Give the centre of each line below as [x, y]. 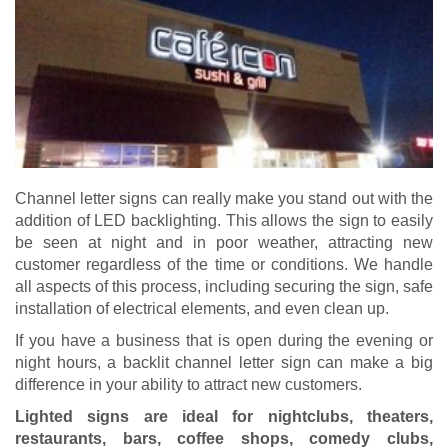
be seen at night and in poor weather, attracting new [224, 243]
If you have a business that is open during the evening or [224, 341]
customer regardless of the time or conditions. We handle [224, 265]
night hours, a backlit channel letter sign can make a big [224, 363]
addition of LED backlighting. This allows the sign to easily [224, 221]
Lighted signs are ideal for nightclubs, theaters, [224, 417]
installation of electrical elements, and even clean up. [202, 309]
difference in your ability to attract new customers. [188, 385]
